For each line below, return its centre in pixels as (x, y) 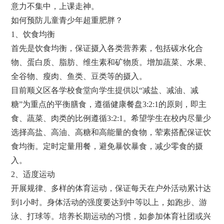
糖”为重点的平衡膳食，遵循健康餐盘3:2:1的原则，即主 (109, 104)
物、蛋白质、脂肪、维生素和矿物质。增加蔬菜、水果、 (111, 62)
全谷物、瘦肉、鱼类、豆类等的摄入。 (79, 76)
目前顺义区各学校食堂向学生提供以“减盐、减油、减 (105, 90)
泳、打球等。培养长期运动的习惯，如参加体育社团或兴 (111, 216)
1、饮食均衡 (33, 34)
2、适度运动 (33, 174)
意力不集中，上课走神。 (55, 6)
